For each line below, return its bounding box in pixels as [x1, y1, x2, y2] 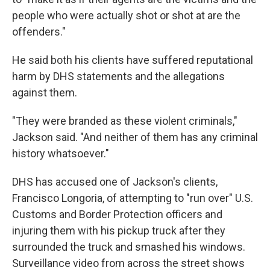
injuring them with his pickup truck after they [12, 224, 225, 237]
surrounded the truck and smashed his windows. [12, 240, 245, 253]
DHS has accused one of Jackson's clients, [12, 175, 218, 188]
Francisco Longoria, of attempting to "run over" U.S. [12, 192, 253, 204]
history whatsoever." [12, 147, 109, 160]
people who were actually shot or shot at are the [12, 9, 240, 22]
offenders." [12, 25, 66, 38]
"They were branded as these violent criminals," [12, 115, 237, 127]
